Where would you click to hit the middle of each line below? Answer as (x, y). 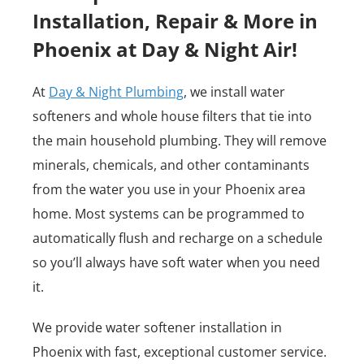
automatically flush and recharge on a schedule (178, 238)
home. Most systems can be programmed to (169, 214)
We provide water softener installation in (157, 327)
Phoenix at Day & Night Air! (165, 49)
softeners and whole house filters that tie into (172, 116)
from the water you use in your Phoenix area (169, 189)
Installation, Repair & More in (175, 21)
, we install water (234, 92)
